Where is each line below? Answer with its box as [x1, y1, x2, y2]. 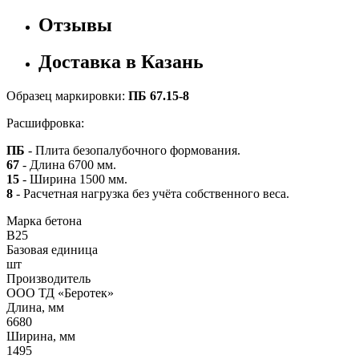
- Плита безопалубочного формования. [28, 143, 240, 158]
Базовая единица [6, 243, 98, 257]
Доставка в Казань [38, 51, 204, 73]
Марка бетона [6, 214, 82, 228]
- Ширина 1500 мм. [22, 172, 127, 187]
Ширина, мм [6, 329, 75, 344]
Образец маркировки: [6, 89, 128, 103]
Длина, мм [6, 301, 64, 315]
